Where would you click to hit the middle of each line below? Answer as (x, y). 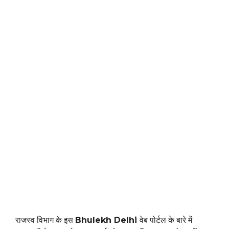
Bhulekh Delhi (107, 220)
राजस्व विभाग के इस (45, 220)
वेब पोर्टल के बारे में (166, 220)
